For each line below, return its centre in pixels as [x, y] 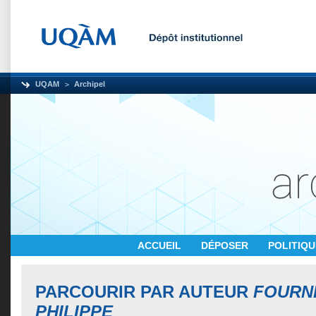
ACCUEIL [161, 245]
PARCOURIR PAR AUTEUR [144, 292]
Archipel [90, 84]
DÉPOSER [226, 245]
